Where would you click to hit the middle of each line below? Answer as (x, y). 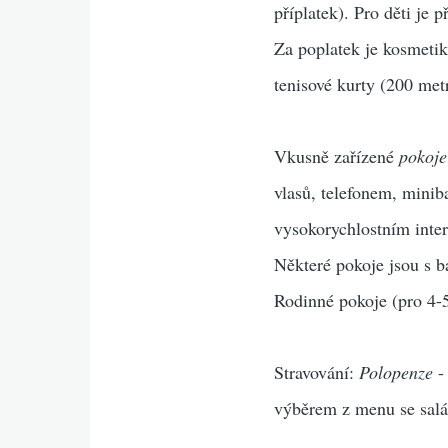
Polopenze (396, 372)
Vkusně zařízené (337, 156)
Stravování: (317, 372)
